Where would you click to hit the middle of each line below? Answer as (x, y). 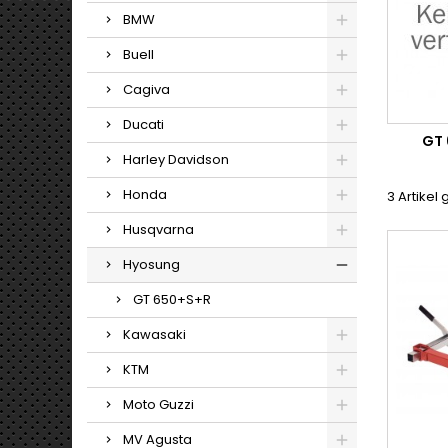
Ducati (143, 124)
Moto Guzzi (158, 404)
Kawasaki (154, 334)
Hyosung (151, 264)
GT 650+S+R (172, 299)
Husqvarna (158, 229)
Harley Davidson (176, 159)
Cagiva (146, 89)
